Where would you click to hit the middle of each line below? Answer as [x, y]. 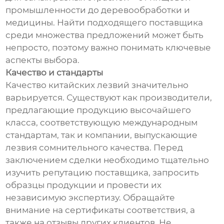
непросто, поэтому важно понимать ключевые [108, 48]
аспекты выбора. [43, 60]
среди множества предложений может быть [105, 35]
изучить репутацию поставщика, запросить [102, 173]
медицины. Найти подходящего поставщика [104, 23]
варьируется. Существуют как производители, [109, 98]
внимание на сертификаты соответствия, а [100, 210]
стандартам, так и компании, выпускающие [102, 135]
